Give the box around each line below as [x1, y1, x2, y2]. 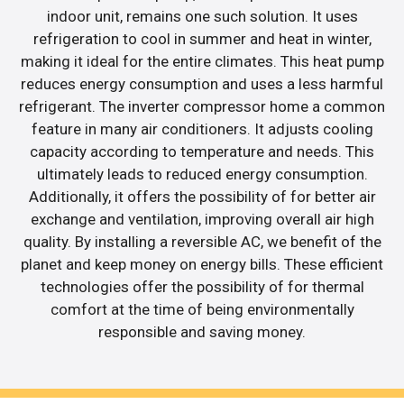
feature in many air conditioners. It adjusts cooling [31, 119, 373, 138]
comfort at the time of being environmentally [50, 299, 354, 318]
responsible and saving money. [98, 322, 306, 341]
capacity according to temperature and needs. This [30, 142, 374, 161]
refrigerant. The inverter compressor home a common [19, 96, 385, 115]
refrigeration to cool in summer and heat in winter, [32, 29, 372, 48]
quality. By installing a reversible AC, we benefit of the [23, 232, 381, 251]
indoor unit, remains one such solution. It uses [46, 6, 358, 25]
